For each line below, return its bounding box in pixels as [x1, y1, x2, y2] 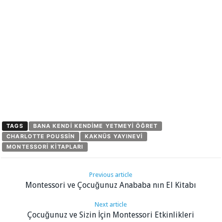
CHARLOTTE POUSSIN [6, 132, 75, 140]
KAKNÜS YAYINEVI [84, 132, 143, 140]
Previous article [89, 170, 133, 178]
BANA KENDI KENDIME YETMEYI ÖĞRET [33, 122, 158, 129]
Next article [95, 200, 127, 208]
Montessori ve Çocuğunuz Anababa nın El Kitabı [25, 180, 197, 190]
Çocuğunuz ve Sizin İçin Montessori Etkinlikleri [27, 210, 195, 220]
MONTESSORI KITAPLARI [6, 143, 84, 150]
